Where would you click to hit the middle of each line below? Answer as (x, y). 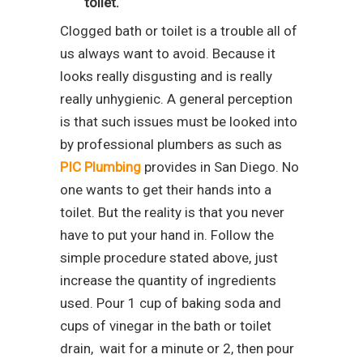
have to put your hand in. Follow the (167, 235)
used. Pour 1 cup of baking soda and (172, 303)
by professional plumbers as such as (171, 145)
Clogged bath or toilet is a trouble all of (179, 31)
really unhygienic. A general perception (176, 99)
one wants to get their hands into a (166, 190)
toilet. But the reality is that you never (172, 213)
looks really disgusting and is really (166, 77)
